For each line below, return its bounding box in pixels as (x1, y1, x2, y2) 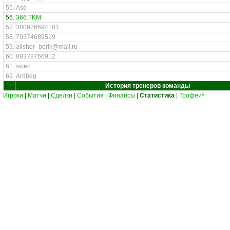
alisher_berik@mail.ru (16, 43, 78, 50)
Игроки (3, 92, 23, 99)
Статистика (140, 92, 175, 99)
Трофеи (179, 92, 202, 99)
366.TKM (16, 14, 41, 21)
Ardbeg (16, 72, 36, 80)
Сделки (51, 92, 72, 99)
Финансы (108, 92, 135, 99)
